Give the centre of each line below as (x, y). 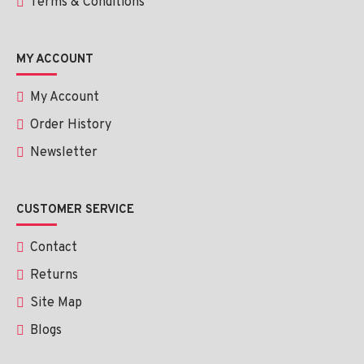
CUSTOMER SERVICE (75, 210)
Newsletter (64, 153)
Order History (71, 125)
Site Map (56, 303)
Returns (54, 275)
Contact (54, 248)
